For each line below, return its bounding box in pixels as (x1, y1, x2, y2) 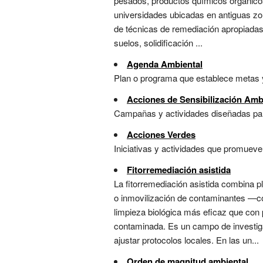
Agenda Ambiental (127, 58, 203, 71)
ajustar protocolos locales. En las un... (114, 234, 259, 247)
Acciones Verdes (127, 128, 195, 141)
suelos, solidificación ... (114, 36, 203, 49)
